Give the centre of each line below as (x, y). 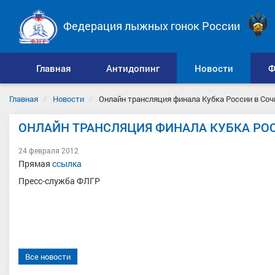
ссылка (67, 164)
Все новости (48, 257)
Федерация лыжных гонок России (152, 26)
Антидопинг (133, 68)
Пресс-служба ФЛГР (59, 180)
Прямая (35, 164)
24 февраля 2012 (48, 150)
